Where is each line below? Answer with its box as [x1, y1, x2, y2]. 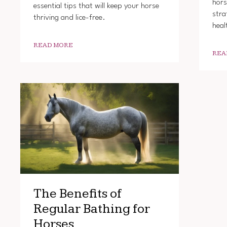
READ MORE [33, 41, 73, 49]
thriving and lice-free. [33, 13, 105, 22]
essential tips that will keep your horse [33, 2, 159, 10]
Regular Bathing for [33, 201, 150, 217]
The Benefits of [33, 186, 122, 202]
